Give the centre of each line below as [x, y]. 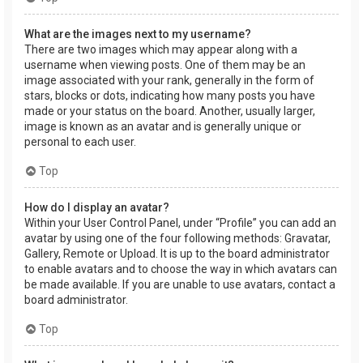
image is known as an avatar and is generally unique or [163, 126]
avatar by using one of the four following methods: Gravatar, [177, 238]
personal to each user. [80, 141]
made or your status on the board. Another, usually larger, [170, 111]
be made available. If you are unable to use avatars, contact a [180, 284]
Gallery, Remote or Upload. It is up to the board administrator [177, 253]
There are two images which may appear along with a [161, 49]
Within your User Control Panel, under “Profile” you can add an [180, 222]
